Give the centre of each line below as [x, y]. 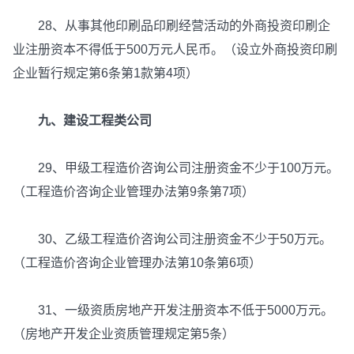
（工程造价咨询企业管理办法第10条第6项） [137, 263]
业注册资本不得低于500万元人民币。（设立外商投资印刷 [175, 50]
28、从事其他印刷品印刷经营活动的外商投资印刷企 [171, 26]
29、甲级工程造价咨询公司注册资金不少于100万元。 [176, 168]
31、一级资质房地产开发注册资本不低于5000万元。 [173, 311]
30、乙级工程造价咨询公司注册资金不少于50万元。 [172, 239]
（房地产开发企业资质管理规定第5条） [124, 334]
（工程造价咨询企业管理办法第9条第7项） [134, 192]
